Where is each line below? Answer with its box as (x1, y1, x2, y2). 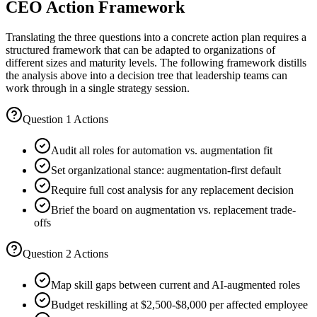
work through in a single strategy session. (6, 82, 190, 95)
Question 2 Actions (23, 248, 108, 260)
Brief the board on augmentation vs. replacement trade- (51, 204, 296, 217)
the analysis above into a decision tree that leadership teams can (6, 69, 287, 82)
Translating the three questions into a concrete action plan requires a (6, 31, 306, 44)
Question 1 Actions (23, 113, 108, 126)
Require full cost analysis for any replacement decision (51, 184, 294, 197)
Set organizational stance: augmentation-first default (51, 164, 281, 177)
